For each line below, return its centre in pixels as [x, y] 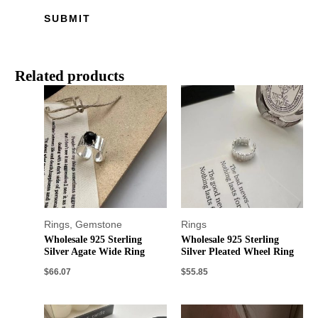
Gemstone [99, 224]
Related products [70, 76]
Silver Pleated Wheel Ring [237, 251]
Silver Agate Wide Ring [95, 251]
